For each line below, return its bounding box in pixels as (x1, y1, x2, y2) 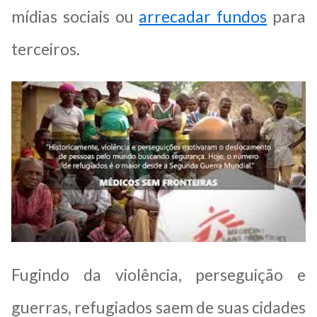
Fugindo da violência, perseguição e (11, 264, 306, 284)
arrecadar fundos (139, 6, 267, 26)
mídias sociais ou (11, 6, 139, 26)
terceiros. (11, 38, 80, 59)
